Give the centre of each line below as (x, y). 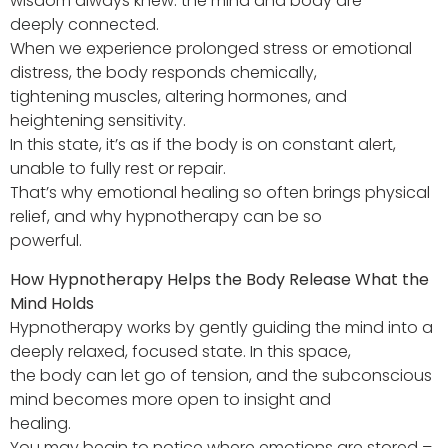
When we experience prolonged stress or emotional (211, 49)
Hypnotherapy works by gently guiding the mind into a (221, 327)
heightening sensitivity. (98, 121)
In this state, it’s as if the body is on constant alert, (203, 145)
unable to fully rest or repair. (118, 169)
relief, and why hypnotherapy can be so (166, 217)
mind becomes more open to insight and (170, 399)
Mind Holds (52, 303)
